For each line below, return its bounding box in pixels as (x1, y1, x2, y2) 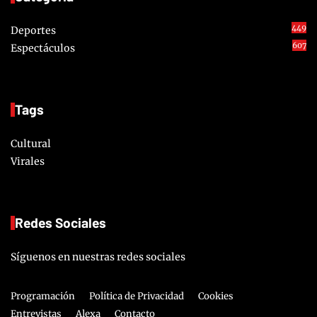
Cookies (198, 290, 234, 303)
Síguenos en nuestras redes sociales (11, 250, 185, 264)
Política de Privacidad (89, 290, 184, 303)
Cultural (11, 137, 51, 151)
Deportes (11, 24, 56, 38)
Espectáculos (11, 42, 75, 55)
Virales (11, 155, 45, 168)
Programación (11, 290, 75, 303)
